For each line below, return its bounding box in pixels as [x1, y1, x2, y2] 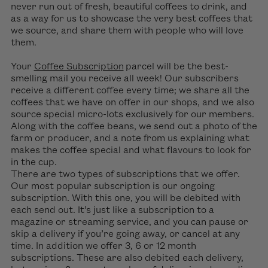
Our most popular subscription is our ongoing [10, 181, 215, 192]
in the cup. [10, 157, 57, 168]
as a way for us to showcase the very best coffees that [10, 14, 252, 25]
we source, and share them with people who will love [10, 26, 243, 36]
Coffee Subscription [33, 62, 124, 72]
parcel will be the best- [123, 62, 229, 72]
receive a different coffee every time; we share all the [10, 86, 249, 96]
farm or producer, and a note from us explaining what [10, 133, 249, 144]
